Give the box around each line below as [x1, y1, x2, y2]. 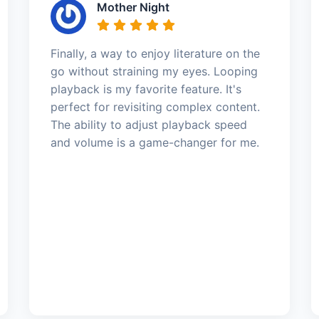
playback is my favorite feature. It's [50, 81, 241, 96]
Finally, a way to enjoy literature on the [50, 46, 260, 61]
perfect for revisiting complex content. [50, 99, 260, 114]
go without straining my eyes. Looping [50, 63, 258, 78]
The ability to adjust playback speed [50, 117, 247, 132]
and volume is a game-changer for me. [50, 135, 259, 150]
